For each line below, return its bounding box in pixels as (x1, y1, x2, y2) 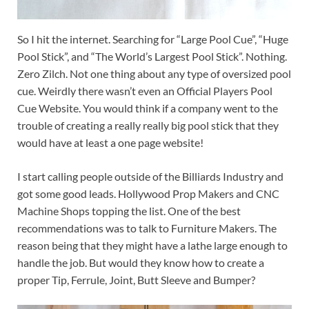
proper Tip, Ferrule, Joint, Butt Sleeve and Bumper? (17, 273, 255, 287)
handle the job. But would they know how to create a (17, 256, 264, 270)
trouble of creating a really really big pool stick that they (17, 119, 279, 132)
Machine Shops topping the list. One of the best (17, 204, 241, 218)
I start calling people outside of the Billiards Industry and (17, 170, 283, 183)
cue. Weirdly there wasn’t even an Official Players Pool (17, 84, 272, 98)
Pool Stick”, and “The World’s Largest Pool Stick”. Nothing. (17, 50, 287, 63)
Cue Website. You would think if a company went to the (17, 101, 278, 115)
